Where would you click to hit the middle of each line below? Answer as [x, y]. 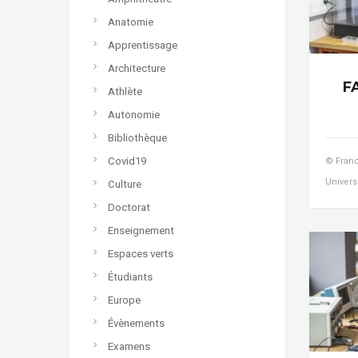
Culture [125, 184]
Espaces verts [141, 253]
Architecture [137, 68]
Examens [129, 346]
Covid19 [127, 161]
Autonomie [134, 114]
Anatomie [131, 22]
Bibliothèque [137, 137]
